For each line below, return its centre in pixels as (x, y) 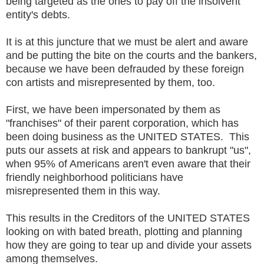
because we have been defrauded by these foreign (125, 69)
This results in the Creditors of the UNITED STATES (128, 218)
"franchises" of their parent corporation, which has (122, 123)
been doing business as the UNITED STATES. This (128, 136)
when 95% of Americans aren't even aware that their (128, 164)
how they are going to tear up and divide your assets (129, 245)
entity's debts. (41, 14)
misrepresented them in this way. (86, 191)
